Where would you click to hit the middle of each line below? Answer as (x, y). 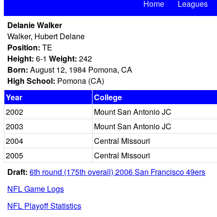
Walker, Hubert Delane (46, 36)
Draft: (17, 172)
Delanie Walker (35, 25)
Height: (21, 58)
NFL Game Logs (36, 189)
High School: (31, 81)
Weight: (63, 58)
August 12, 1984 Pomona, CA (80, 70)
